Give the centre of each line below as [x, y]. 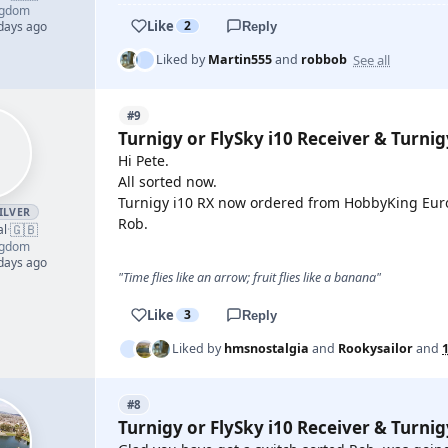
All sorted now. [167, 181]
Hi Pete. [143, 160]
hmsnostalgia [266, 348]
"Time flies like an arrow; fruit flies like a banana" [249, 277]
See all [371, 59]
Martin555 [240, 59]
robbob [324, 59]
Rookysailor [375, 348]
